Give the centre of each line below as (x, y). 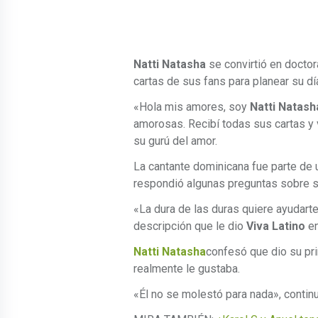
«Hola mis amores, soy (190, 107)
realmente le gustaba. (187, 269)
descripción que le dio (190, 226)
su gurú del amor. (175, 141)
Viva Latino (276, 226)
